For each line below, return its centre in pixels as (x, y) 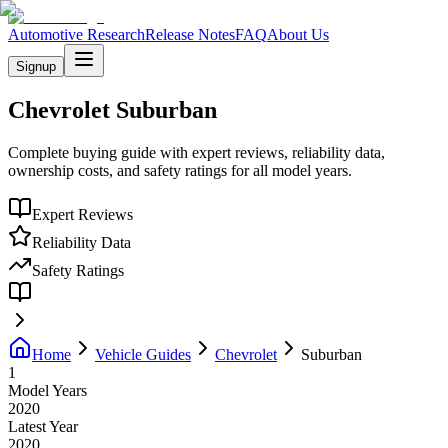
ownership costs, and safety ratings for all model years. (180, 170)
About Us (298, 34)
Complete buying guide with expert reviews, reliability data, (196, 152)
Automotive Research (76, 34)
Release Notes (190, 34)
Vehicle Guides (143, 354)
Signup (36, 66)
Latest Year (43, 426)
